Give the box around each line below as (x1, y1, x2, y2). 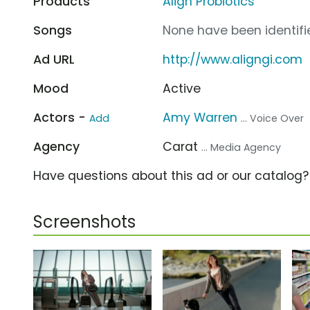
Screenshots (33, 210, 136, 233)
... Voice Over (241, 111, 304, 125)
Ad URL (33, 51, 75, 68)
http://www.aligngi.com (163, 51, 303, 68)
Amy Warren (163, 109, 238, 126)
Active (163, 80, 201, 97)
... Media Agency (201, 140, 282, 154)
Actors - (33, 109, 89, 126)
